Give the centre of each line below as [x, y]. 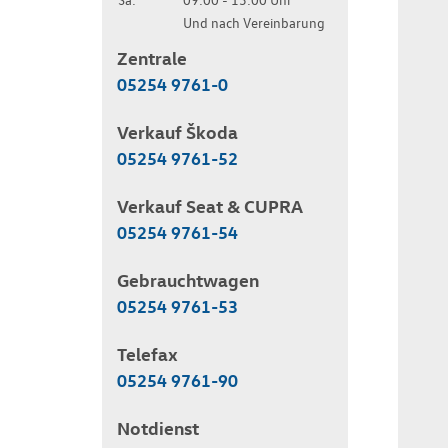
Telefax [147, 354]
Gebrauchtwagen [188, 280]
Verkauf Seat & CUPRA [210, 206]
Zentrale [152, 58]
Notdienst [158, 428]
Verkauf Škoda [177, 132]
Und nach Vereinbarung [254, 23]
